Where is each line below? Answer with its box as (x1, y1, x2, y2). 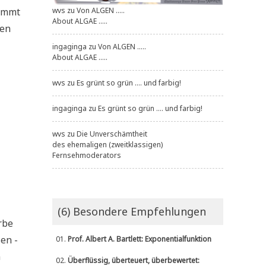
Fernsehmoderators (52, 150, 121, 161)
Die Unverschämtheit (77, 129, 147, 140)
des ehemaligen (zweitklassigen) (52, 140, 163, 150)
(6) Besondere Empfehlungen (58, 204, 206, 219)
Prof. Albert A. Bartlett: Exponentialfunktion (68, 234, 211, 245)
